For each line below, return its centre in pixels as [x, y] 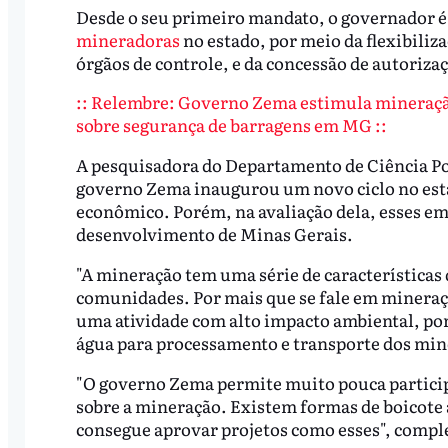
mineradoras [127, 39]
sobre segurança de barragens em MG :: [232, 125]
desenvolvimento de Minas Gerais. [215, 234]
